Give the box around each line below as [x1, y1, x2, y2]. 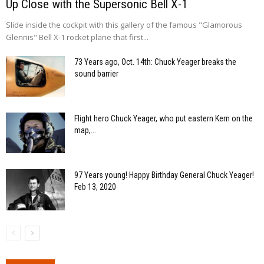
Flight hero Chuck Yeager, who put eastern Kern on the [74, 113, 253, 123]
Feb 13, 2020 [74, 181, 116, 192]
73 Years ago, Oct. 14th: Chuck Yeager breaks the [74, 57, 236, 67]
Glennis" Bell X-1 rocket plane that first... [6, 31, 148, 42]
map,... [74, 125, 96, 135]
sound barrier [74, 68, 118, 78]
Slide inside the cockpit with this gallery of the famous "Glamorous [6, 19, 242, 30]
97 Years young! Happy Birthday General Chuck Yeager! [74, 170, 254, 180]
